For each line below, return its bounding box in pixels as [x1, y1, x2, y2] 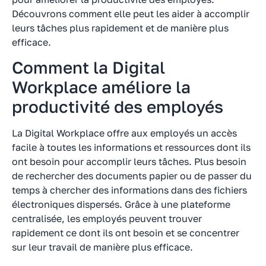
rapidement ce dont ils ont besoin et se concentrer [12, 226, 239, 239]
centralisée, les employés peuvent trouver [12, 212, 202, 224]
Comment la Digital [12, 57, 165, 77]
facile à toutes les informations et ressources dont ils [12, 141, 251, 153]
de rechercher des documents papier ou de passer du [12, 169, 252, 182]
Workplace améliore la [12, 77, 191, 97]
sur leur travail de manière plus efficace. [12, 240, 193, 253]
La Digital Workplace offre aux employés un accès [12, 126, 237, 139]
